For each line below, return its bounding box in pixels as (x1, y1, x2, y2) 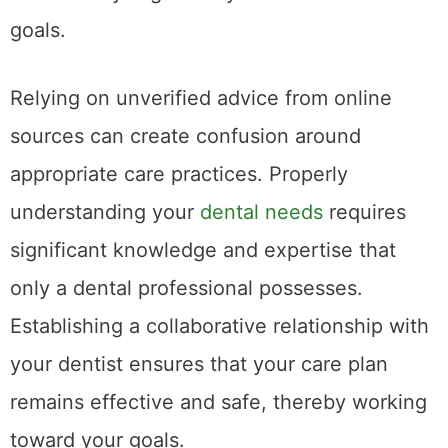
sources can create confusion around (10, 123, 361, 148)
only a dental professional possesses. (10, 275, 363, 300)
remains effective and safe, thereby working (10, 389, 427, 414)
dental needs (200, 199, 323, 224)
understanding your (10, 199, 200, 224)
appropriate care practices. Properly (10, 161, 348, 186)
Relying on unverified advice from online (10, 85, 392, 110)
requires (323, 199, 406, 224)
